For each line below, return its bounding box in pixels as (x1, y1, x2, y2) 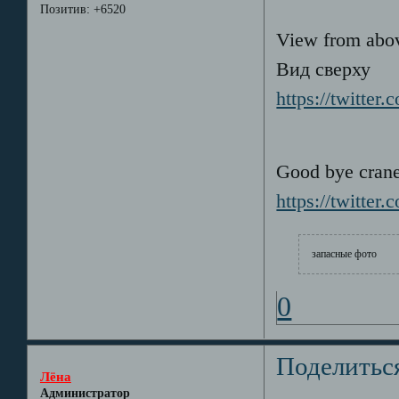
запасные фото (312, 248, 378, 261)
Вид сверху (276, 59, 371, 81)
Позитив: (39, 3, 90, 17)
